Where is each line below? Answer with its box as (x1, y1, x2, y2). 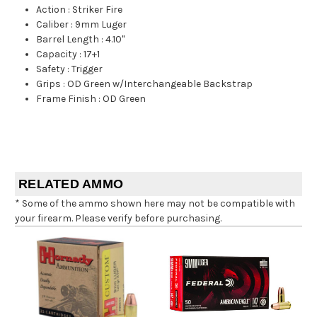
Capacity (36, 47, 78, 60)
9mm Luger (75, 18, 127, 30)
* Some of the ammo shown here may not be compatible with (15, 197, 295, 209)
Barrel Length (36, 33, 100, 45)
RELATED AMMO (18, 176, 123, 191)
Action (36, 3, 67, 16)
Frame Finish (36, 92, 97, 105)
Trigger (71, 62, 103, 75)
